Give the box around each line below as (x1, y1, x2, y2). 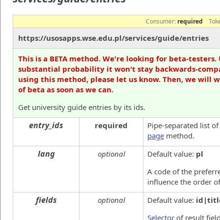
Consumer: (146, 17, 177, 26)
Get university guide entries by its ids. (18, 102, 145, 112)
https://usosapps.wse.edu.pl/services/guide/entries (18, 32, 209, 43)
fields (35, 194, 57, 205)
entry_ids (29, 119, 63, 131)
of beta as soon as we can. (18, 84, 113, 94)
